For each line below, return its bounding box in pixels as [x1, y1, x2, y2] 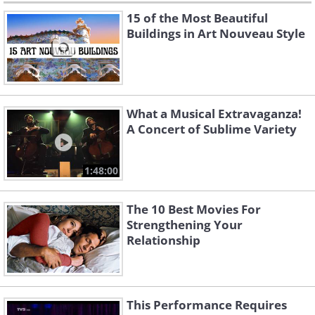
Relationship [127, 232, 200, 249]
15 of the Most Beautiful [127, 10, 268, 27]
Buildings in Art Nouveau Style [127, 25, 305, 42]
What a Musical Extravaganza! [127, 105, 302, 122]
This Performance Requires [127, 297, 287, 314]
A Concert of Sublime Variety [127, 121, 297, 138]
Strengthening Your [127, 217, 243, 233]
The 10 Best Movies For [127, 201, 261, 218]
